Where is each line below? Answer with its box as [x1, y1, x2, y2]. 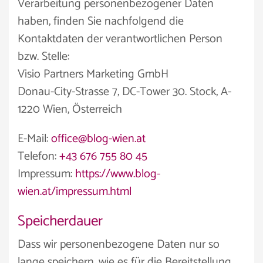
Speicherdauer [18, 209, 103, 234]
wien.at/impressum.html [18, 182, 131, 201]
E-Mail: [18, 129, 51, 149]
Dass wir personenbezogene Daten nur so [18, 235, 220, 254]
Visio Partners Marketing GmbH [18, 65, 168, 84]
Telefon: [18, 147, 59, 166]
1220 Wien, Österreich [18, 100, 122, 119]
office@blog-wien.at [51, 129, 146, 149]
